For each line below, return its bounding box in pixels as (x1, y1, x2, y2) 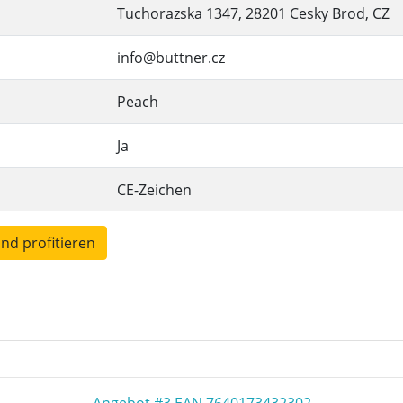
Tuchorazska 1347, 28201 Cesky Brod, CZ (117, 4, 390, 23)
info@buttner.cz (117, 48, 225, 67)
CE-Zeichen (117, 180, 192, 200)
